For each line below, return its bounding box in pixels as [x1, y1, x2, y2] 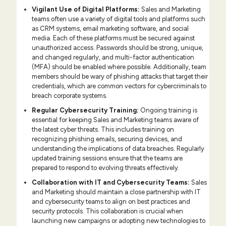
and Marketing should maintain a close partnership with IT [32, 188, 201, 196]
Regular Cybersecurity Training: [32, 106, 139, 115]
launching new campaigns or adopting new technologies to [32, 217, 205, 225]
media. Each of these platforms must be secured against [32, 34, 195, 42]
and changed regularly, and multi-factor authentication [32, 53, 194, 62]
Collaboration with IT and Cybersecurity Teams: [32, 179, 190, 187]
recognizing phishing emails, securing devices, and [32, 135, 182, 143]
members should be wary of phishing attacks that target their [32, 73, 208, 81]
